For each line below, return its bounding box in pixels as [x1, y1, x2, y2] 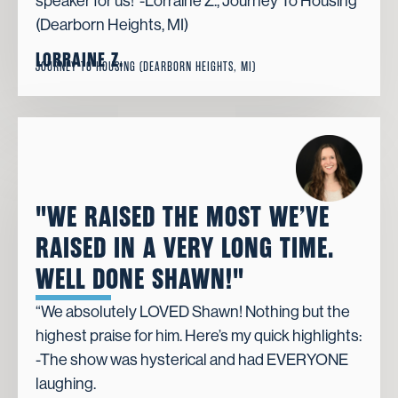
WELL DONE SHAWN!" [36, 263, 244, 297]
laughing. [36, 375, 96, 394]
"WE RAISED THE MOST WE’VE [36, 201, 330, 235]
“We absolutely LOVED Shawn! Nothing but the [36, 303, 350, 322]
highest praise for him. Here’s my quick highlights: [36, 327, 362, 346]
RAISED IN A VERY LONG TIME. [36, 232, 334, 266]
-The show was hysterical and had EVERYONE [36, 351, 348, 370]
